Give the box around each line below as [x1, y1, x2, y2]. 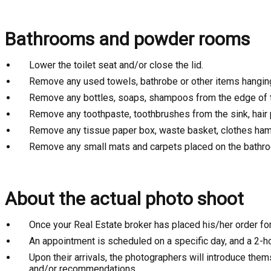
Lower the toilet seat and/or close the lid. [29, 59, 203, 71]
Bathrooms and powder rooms [5, 28, 250, 50]
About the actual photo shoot [5, 188, 244, 209]
